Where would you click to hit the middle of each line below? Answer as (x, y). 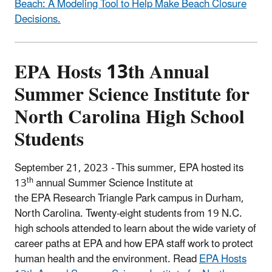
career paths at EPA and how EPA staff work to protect (134, 244)
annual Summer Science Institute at (113, 184)
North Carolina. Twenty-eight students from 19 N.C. (128, 214)
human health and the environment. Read (107, 260)
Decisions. (38, 20)
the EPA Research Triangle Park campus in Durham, (129, 199)
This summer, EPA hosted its (180, 168)
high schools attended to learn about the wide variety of (135, 229)
